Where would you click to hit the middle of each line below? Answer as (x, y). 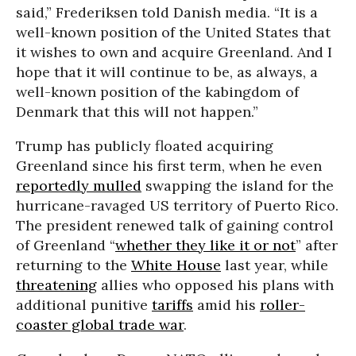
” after (317, 246)
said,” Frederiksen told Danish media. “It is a (167, 13)
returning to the (74, 265)
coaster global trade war (100, 325)
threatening (56, 285)
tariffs (172, 305)
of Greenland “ (66, 246)
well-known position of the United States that (173, 33)
